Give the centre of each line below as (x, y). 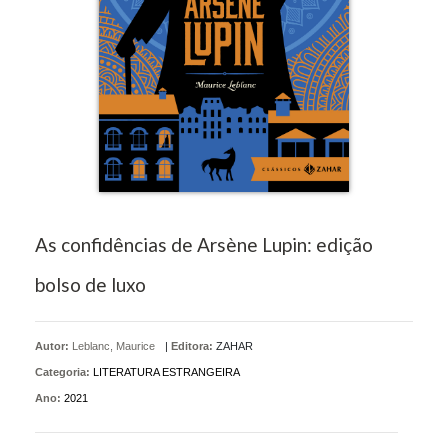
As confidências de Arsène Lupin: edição (204, 244)
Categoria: (62, 371)
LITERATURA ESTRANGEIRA (166, 371)
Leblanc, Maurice (113, 345)
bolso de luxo (90, 284)
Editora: (192, 345)
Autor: (53, 345)
